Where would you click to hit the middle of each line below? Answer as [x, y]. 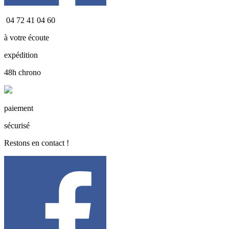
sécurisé [17, 126]
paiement [19, 108]
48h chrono [22, 73]
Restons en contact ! [37, 143]
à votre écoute [27, 38]
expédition [21, 55]
